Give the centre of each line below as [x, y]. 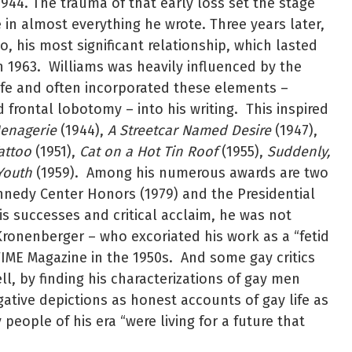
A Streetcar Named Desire [189, 131]
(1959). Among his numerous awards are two [180, 173]
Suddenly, [299, 152]
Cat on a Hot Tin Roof [148, 152]
